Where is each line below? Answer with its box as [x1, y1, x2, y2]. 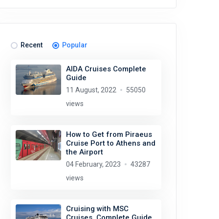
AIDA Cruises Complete [66, 65, 146, 73]
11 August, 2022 [66, 86, 116, 94]
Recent [21, 41, 43, 49]
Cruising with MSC [66, 204, 129, 213]
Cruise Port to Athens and [66, 139, 155, 148]
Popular [62, 41, 88, 49]
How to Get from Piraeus [66, 130, 152, 139]
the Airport [66, 148, 103, 156]
